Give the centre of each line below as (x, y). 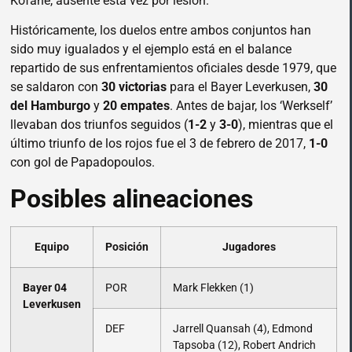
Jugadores (249, 247)
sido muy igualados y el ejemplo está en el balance (151, 49)
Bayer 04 (45, 288)
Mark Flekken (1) (213, 288)
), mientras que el (286, 125)
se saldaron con (56, 87)
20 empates (136, 106)
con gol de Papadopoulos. (82, 163)
